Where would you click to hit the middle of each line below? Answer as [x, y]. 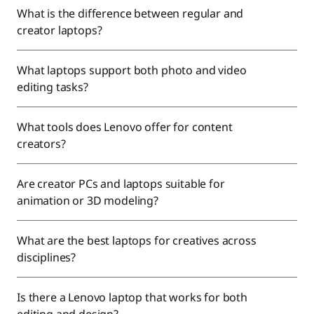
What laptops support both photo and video [132, 70]
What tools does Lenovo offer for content [125, 127]
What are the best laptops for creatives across [137, 240]
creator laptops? [60, 30]
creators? [41, 144]
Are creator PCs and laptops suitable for [121, 184]
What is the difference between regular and [130, 13]
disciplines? [47, 257]
